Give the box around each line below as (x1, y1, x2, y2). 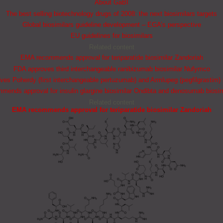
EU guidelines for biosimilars (70, 32, 153, 40)
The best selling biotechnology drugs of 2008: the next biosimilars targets (6, 9, 217, 17)
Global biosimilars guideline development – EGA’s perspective (22, 21, 201, 29)
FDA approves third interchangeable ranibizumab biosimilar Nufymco (13, 65, 210, 73)
